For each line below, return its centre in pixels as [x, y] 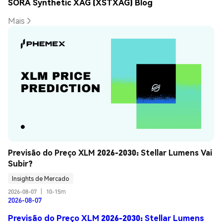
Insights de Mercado [41, 178]
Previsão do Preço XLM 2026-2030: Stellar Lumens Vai [110, 153]
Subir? [20, 164]
